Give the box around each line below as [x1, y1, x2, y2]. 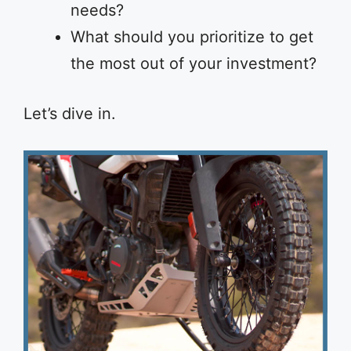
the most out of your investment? [71, 54, 317, 73]
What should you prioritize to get [71, 27, 313, 46]
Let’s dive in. [24, 104, 116, 123]
